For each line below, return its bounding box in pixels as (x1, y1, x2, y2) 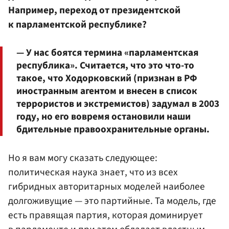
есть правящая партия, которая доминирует (8, 208, 203, 222)
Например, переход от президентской (8, 3, 180, 18)
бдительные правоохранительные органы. (16, 122, 210, 136)
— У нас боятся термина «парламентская (16, 45, 198, 60)
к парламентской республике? (8, 17, 147, 32)
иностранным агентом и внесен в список (16, 83, 197, 98)
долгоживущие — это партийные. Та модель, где (8, 193, 216, 208)
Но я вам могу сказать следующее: (8, 150, 157, 165)
